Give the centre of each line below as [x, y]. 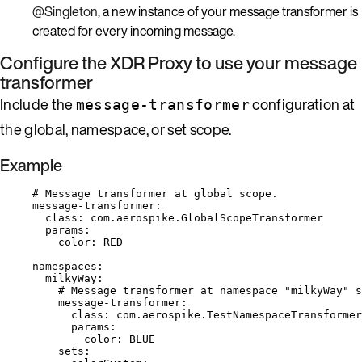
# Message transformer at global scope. [155, 193]
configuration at [302, 104]
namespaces [65, 266]
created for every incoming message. [134, 30]
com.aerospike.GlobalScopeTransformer [207, 217]
